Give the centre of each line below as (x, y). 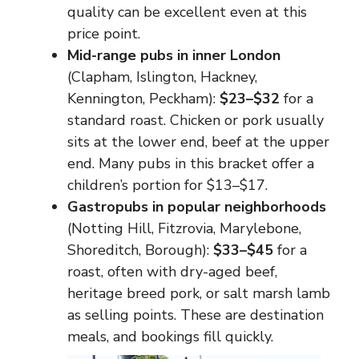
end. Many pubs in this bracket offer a (191, 163)
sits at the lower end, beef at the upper (198, 142)
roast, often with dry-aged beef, (172, 272)
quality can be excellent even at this (187, 12)
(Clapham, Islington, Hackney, (162, 77)
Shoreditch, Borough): (140, 250)
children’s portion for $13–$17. (167, 185)
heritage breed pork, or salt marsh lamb (199, 293)
